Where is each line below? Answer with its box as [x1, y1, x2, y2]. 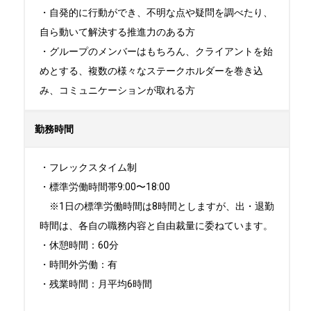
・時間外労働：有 [40, 259, 117, 270]
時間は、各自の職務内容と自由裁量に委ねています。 [40, 220, 273, 231]
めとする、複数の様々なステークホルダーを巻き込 [40, 65, 263, 76]
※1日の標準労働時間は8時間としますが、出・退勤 [40, 201, 274, 212]
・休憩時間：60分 [40, 239, 121, 251]
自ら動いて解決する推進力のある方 [40, 26, 195, 37]
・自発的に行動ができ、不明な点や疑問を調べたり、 [40, 7, 273, 18]
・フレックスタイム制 [40, 162, 139, 173]
